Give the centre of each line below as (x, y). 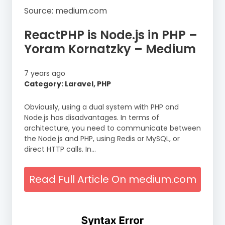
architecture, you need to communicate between (113, 128)
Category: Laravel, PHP (68, 84)
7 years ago (45, 73)
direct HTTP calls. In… (60, 149)
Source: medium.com (66, 11)
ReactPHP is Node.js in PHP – (111, 35)
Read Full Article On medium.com (113, 179)
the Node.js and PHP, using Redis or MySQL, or (102, 138)
